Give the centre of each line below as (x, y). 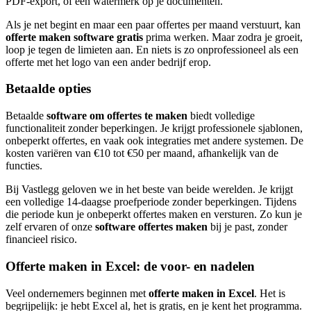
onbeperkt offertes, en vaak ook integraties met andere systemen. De (154, 141)
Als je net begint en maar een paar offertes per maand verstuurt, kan (153, 24)
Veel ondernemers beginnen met (77, 293)
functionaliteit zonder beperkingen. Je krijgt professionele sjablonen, (154, 128)
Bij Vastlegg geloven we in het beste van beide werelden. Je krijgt (149, 190)
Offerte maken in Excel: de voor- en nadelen (130, 266)
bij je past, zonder (247, 227)
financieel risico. (41, 239)
